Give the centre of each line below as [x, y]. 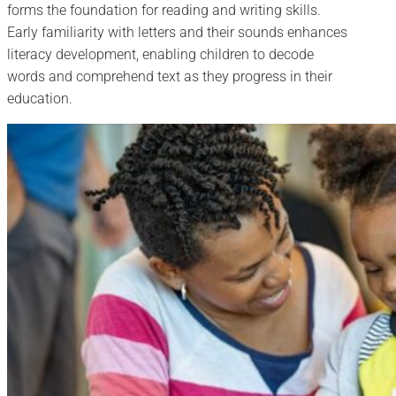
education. [40, 98]
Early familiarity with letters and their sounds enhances [177, 32]
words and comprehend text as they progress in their [170, 76]
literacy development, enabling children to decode [160, 54]
